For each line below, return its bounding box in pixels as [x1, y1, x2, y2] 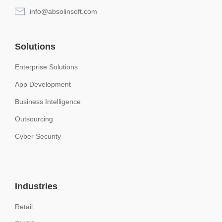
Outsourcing [15, 115, 53, 123]
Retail [15, 203, 33, 211]
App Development [15, 80, 71, 89]
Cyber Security [15, 132, 61, 141]
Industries [15, 181, 57, 192]
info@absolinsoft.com [30, 7, 97, 16]
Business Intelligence [15, 98, 81, 106]
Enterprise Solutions [15, 63, 78, 71]
